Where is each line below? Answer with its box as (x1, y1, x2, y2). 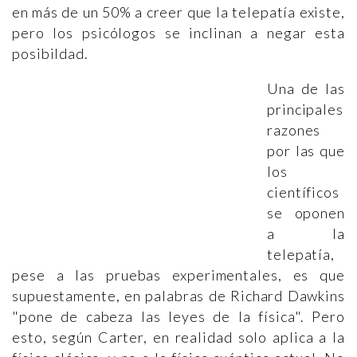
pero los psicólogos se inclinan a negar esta (12, 24, 345, 41)
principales (267, 100, 343, 118)
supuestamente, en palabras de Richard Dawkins (12, 287, 345, 304)
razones (267, 121, 321, 139)
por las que (267, 142, 345, 159)
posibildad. (12, 45, 92, 62)
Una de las (267, 80, 345, 97)
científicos (267, 183, 339, 201)
